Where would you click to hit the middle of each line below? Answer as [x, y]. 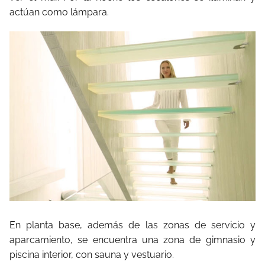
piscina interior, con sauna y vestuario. [92, 254]
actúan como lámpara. [59, 12]
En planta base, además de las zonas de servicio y [132, 225]
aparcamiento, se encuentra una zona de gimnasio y [132, 240]
